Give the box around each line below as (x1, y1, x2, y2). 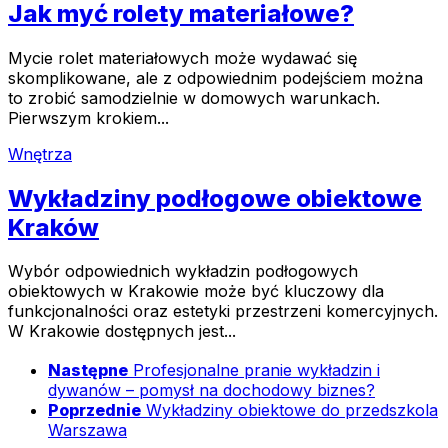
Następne (48, 360, 128, 381)
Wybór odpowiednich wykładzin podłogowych (8, 261, 358, 282)
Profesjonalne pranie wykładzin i (133, 360, 380, 381)
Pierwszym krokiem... (8, 107, 169, 128)
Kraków (8, 212, 99, 242)
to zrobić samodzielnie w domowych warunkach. (8, 87, 380, 108)
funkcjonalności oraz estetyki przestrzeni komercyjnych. (8, 301, 438, 322)
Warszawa (48, 420, 127, 441)
